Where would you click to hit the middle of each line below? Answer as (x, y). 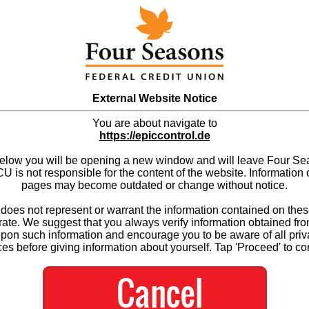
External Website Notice (154, 98)
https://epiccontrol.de (154, 135)
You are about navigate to (154, 123)
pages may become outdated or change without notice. (154, 185)
